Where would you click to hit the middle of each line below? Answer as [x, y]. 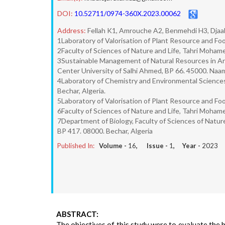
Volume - [114, 146]
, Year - [188, 146]
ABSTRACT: [77, 214]
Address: [72, 30]
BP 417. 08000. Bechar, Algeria [105, 131]
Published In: [76, 146]
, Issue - [153, 146]
